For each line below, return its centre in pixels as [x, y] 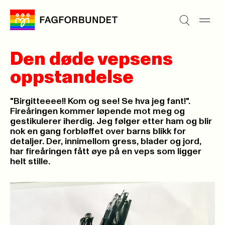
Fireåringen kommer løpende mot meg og [97, 111]
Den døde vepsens [91, 59]
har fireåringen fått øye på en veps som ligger [106, 152]
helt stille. [30, 162]
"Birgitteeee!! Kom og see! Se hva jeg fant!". [100, 101]
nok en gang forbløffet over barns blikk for [98, 132]
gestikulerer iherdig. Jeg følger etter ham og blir [111, 122]
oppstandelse [72, 77]
